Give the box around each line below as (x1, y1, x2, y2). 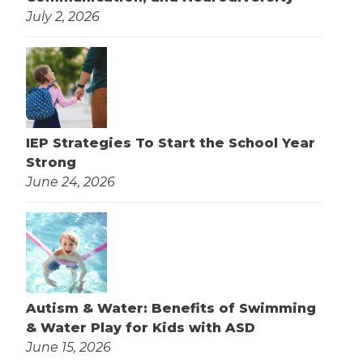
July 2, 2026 (26, 8, 100, 24)
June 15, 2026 (26, 339, 111, 355)
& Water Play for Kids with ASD (26, 319, 255, 335)
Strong (26, 154, 80, 170)
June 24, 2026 (26, 173, 115, 190)
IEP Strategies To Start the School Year (26, 135, 315, 151)
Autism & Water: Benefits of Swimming (26, 300, 316, 316)
